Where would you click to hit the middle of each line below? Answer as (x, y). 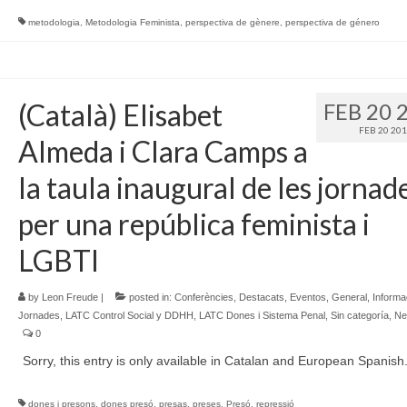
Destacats (261, 297)
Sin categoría (359, 315)
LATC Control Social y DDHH (129, 315)
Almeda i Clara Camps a (163, 151)
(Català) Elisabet (120, 115)
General (349, 297)
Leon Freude (69, 297)
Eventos (308, 297)
